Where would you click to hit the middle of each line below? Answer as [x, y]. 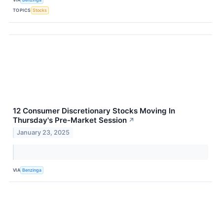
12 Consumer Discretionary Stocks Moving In [94, 110]
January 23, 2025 [43, 133]
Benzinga [32, 170]
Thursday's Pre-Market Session [70, 120]
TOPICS [22, 10]
